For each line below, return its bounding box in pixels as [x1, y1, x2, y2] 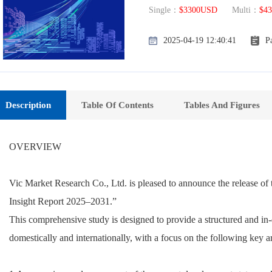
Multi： [217, 5, 259, 15]
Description [5, 100, 51, 110]
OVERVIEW [9, 141, 61, 152]
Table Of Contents [81, 100, 154, 110]
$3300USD [179, 5, 217, 15]
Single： [149, 5, 179, 15]
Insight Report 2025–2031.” [9, 195, 117, 206]
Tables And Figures [184, 100, 260, 110]
